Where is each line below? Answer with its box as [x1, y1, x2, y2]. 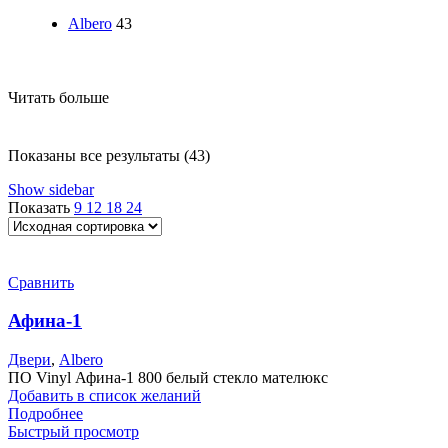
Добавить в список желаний [8, 387, 201, 405]
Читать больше [8, 88, 109, 106]
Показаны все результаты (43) [8, 146, 210, 164]
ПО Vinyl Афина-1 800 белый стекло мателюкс [8, 369, 328, 387]
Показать [8, 198, 74, 216]
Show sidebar [8, 180, 94, 198]
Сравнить [8, 273, 74, 291]
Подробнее [8, 405, 83, 423]
